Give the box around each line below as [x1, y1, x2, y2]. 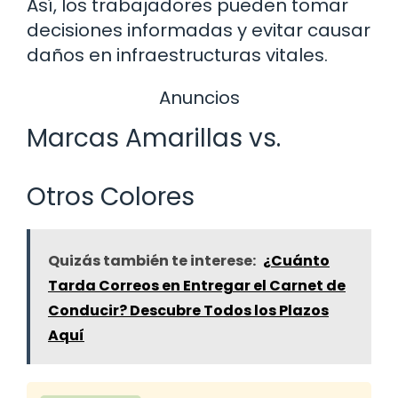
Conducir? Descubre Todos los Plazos [48, 300, 329, 322]
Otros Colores [27, 179, 195, 215]
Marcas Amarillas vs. [27, 121, 281, 156]
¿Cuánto [263, 251, 330, 272]
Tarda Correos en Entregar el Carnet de [48, 275, 346, 297]
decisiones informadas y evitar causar [27, 17, 370, 43]
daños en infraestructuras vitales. [27, 42, 328, 68]
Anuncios [158, 84, 240, 110]
